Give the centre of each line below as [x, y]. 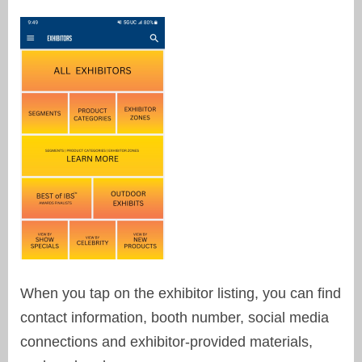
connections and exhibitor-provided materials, [166, 341]
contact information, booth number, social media [175, 317]
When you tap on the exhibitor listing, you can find [181, 293]
